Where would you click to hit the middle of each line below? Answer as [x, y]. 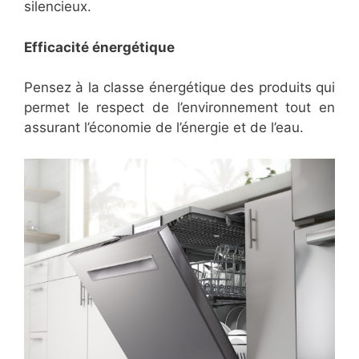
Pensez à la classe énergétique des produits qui [179, 88]
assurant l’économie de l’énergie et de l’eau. [164, 128]
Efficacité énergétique [99, 47]
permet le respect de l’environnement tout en [179, 108]
